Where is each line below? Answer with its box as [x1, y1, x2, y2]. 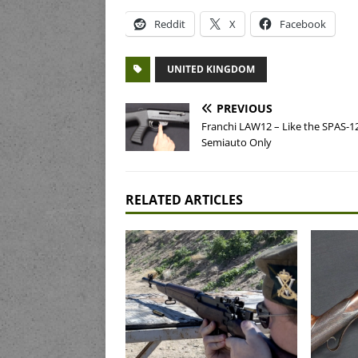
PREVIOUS [217, 101, 272, 117]
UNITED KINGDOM [167, 62, 255, 77]
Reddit [154, 17, 185, 32]
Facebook [280, 17, 326, 32]
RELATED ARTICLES [125, 191, 243, 209]
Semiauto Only [201, 135, 272, 150]
